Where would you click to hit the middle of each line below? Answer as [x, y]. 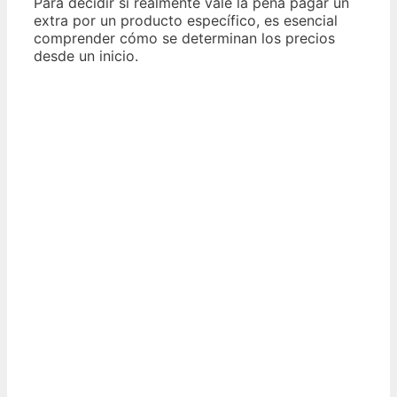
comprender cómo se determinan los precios [184, 39]
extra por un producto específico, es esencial [186, 21]
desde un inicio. [86, 56]
